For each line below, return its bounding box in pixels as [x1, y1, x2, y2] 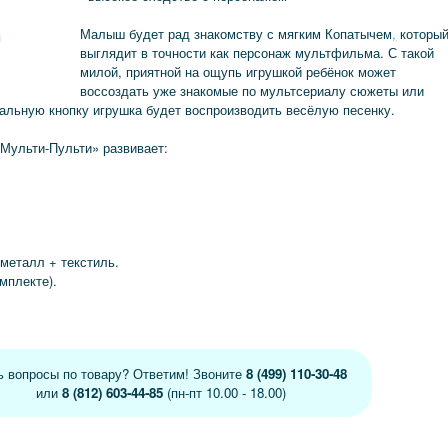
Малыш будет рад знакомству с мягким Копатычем [80, 24, 393, 43]
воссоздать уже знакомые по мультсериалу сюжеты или [80, 81, 425, 100]
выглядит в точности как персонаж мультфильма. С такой [80, 43, 435, 62]
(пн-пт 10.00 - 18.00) [162, 383, 286, 402]
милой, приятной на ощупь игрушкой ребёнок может [80, 62, 397, 81]
